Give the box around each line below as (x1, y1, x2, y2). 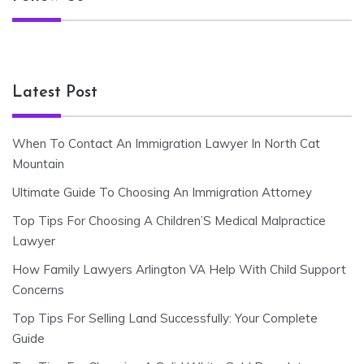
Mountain (12, 156, 64, 172)
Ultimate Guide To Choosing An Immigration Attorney (12, 184, 312, 201)
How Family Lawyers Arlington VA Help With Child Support (12, 262, 346, 278)
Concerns (12, 282, 64, 298)
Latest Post (12, 84, 97, 102)
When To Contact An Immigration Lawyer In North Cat (12, 136, 320, 152)
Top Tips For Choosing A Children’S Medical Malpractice (12, 213, 326, 229)
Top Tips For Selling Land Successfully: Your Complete (12, 310, 318, 327)
